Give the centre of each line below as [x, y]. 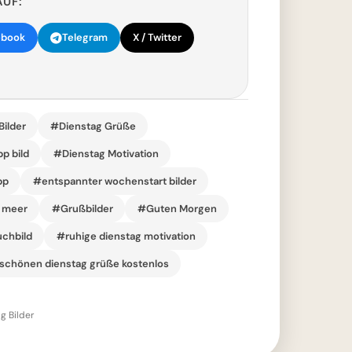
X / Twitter [157, 37]
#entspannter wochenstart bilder [114, 181]
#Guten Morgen [177, 208]
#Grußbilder [82, 208]
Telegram [85, 37]
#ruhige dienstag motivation [126, 236]
